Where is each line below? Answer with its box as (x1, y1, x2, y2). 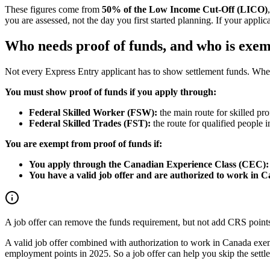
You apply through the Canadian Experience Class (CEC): (29, 159, 269, 170)
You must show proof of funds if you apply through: (5, 87, 216, 98)
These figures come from (5, 4, 102, 15)
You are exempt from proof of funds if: (5, 139, 162, 149)
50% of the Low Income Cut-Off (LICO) (102, 4, 268, 15)
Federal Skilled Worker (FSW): (29, 107, 157, 118)
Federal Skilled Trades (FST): (29, 118, 151, 129)
